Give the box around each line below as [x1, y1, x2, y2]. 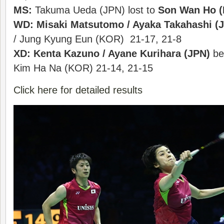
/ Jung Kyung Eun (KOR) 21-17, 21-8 [13, 33, 181, 45]
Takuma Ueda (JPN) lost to [32, 4, 158, 16]
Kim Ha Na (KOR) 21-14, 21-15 [13, 62, 153, 74]
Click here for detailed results [13, 84, 142, 96]
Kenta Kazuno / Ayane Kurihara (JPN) [33, 48, 210, 59]
